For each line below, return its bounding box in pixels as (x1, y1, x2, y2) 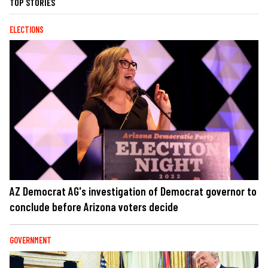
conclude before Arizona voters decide (10, 200, 178, 214)
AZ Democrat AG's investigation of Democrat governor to (10, 184, 257, 199)
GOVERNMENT (10, 235, 51, 246)
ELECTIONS (10, 25, 44, 35)
